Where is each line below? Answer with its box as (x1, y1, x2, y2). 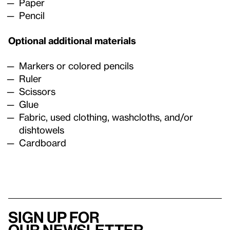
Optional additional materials (8, 35, 136, 46)
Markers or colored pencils (18, 60, 133, 71)
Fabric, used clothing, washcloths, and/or (18, 111, 193, 123)
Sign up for (8, 208, 100, 226)
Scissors (18, 86, 55, 97)
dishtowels (19, 124, 64, 136)
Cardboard (18, 137, 66, 148)
